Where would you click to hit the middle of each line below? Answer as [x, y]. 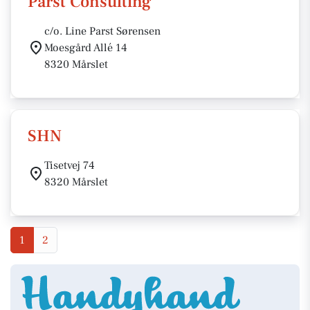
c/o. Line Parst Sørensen [102, 31]
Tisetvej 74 [70, 165]
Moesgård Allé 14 [86, 48]
